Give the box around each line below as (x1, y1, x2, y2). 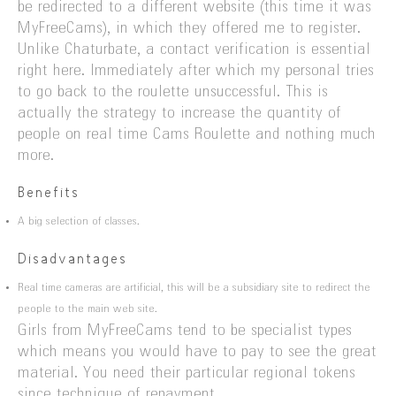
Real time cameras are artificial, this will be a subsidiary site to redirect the (18, 282, 370, 294)
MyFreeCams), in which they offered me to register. (18, 20, 361, 37)
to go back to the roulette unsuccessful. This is (18, 84, 328, 101)
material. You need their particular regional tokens (18, 365, 355, 382)
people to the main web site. (18, 303, 157, 316)
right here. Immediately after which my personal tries (18, 63, 374, 80)
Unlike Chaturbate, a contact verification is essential (18, 42, 370, 58)
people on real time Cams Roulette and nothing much (18, 126, 376, 143)
